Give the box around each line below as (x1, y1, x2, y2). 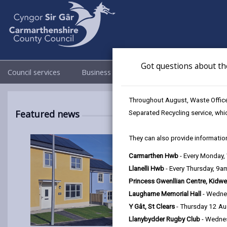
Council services (8, 67, 62, 77)
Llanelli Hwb (129, 165, 164, 172)
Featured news (15, 108, 80, 120)
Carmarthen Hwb (129, 152, 178, 160)
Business (82, 67, 113, 77)
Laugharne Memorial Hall (129, 190, 201, 198)
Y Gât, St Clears (129, 203, 175, 210)
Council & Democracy (132, 67, 207, 77)
